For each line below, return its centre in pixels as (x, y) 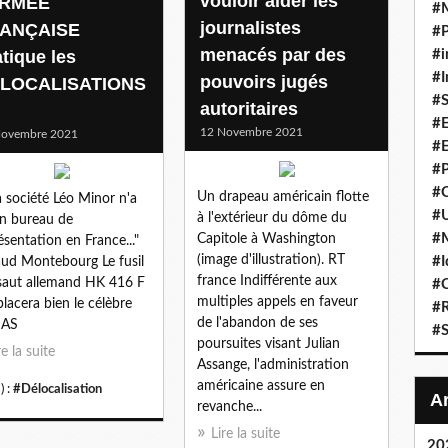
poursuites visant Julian (268, 343)
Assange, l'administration (273, 364)
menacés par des (273, 54)
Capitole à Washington (266, 238)
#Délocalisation (57, 388)
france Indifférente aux (267, 280)
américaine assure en (261, 385)
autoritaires (249, 108)
